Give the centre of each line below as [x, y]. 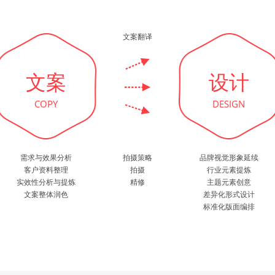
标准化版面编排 [229, 207]
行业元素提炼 [229, 170]
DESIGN [229, 104]
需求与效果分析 [46, 157]
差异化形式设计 [229, 194]
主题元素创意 [229, 182]
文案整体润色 [46, 194]
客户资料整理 [46, 170]
